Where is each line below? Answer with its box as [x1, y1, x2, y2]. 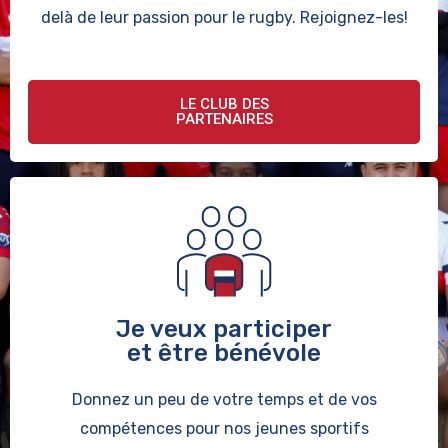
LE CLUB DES [179, 95, 269, 114]
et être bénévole [127, 339, 321, 368]
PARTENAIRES [175, 110, 273, 129]
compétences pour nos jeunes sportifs [79, 419, 369, 439]
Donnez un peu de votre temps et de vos [71, 390, 377, 410]
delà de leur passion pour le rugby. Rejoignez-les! [40, 8, 408, 28]
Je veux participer [116, 315, 332, 344]
